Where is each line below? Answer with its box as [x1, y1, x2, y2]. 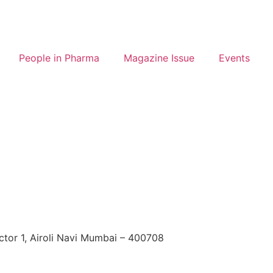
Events [219, 52, 250, 64]
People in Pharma [19, 52, 99, 64]
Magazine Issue [124, 52, 194, 64]
